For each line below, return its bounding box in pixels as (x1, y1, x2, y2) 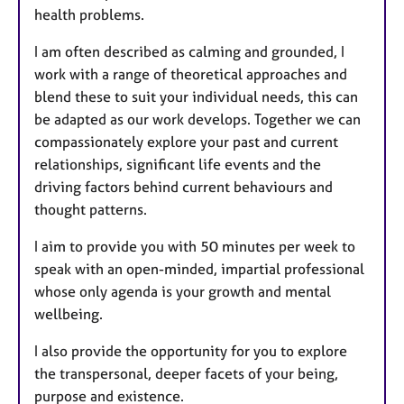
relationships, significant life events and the (34, 154, 321, 173)
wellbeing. (34, 304, 103, 323)
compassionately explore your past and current (34, 132, 338, 151)
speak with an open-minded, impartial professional (34, 259, 364, 278)
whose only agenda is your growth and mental (34, 281, 331, 300)
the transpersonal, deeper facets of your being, (34, 363, 338, 382)
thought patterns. (34, 199, 147, 218)
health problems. (34, 5, 144, 23)
